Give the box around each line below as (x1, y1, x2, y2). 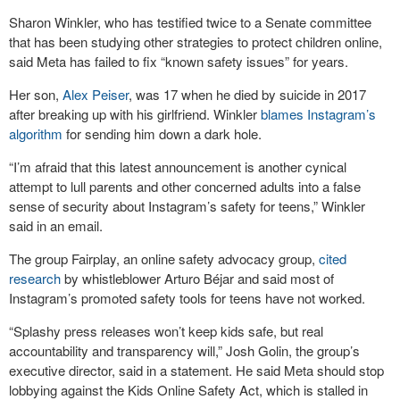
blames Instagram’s (261, 104, 376, 123)
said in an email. (9, 216, 103, 235)
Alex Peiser (62, 85, 129, 104)
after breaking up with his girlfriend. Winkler (9, 104, 261, 123)
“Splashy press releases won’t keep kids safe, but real (9, 321, 323, 340)
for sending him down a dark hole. (62, 124, 262, 143)
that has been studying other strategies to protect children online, (9, 32, 382, 51)
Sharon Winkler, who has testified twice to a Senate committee (9, 12, 371, 31)
